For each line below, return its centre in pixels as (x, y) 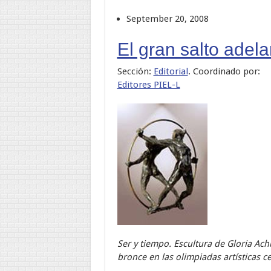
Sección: (135, 71)
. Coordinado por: (224, 71)
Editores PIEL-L (149, 84)
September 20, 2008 (167, 18)
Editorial (171, 71)
